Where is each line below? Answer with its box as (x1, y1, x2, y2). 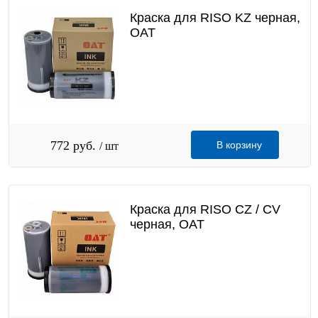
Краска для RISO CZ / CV (129, 202, 280, 217)
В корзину (216, 139, 262, 151)
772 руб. (50, 138, 99, 153)
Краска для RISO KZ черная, (129, 11, 300, 26)
